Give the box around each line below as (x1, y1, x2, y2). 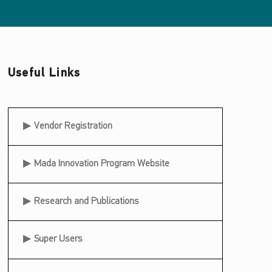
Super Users (34, 234, 83, 245)
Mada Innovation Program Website (34, 159, 170, 169)
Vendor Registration (34, 121, 113, 132)
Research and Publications (34, 197, 140, 207)
